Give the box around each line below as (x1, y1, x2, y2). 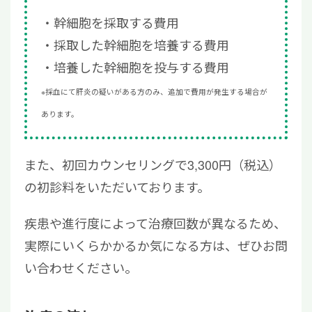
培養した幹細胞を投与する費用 (54, 58, 229, 76)
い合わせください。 (24, 258, 137, 276)
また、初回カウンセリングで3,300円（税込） (24, 155, 281, 173)
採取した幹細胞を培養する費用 (54, 36, 229, 54)
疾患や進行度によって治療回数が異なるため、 (24, 214, 286, 232)
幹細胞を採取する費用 (54, 13, 179, 31)
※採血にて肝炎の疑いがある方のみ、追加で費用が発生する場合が (41, 86, 267, 97)
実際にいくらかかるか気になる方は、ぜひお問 (24, 236, 288, 254)
